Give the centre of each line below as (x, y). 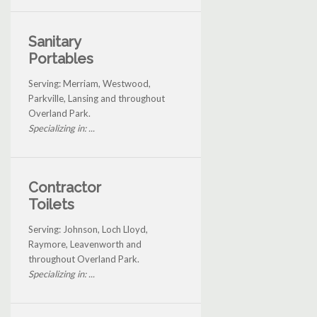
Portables (61, 59)
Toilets (51, 205)
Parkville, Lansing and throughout (97, 99)
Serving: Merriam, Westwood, (90, 84)
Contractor (65, 188)
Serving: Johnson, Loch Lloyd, (88, 230)
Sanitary (54, 42)
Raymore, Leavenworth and (85, 244)
